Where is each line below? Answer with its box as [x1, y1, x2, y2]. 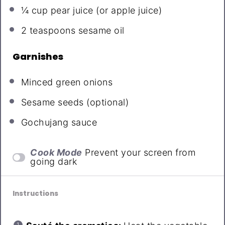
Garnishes [12, 50, 63, 63]
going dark [30, 156, 77, 167]
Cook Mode [30, 147, 82, 158]
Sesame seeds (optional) [21, 97, 129, 108]
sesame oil [75, 25, 125, 36]
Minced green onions [21, 77, 113, 88]
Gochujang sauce [21, 117, 97, 128]
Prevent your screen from [85, 147, 196, 158]
